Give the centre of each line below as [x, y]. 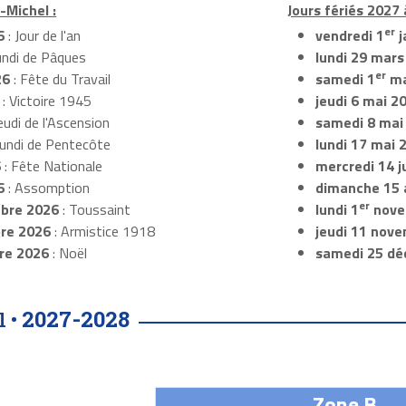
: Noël [68, 253]
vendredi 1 [349, 36]
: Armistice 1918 [102, 232]
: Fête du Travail [60, 79]
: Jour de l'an [42, 36]
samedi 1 [345, 79]
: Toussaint [94, 210]
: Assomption [47, 188]
